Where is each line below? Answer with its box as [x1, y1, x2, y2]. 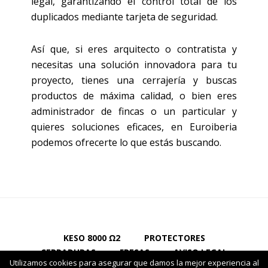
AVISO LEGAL [173, 246, 227, 258]
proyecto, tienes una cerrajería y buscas [31, 74, 237, 87]
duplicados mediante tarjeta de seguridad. [31, 10, 218, 24]
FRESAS [120, 246, 150, 258]
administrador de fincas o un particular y [31, 105, 237, 118]
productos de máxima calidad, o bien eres [31, 89, 237, 103]
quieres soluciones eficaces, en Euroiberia [31, 120, 237, 134]
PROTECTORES [144, 232, 205, 243]
